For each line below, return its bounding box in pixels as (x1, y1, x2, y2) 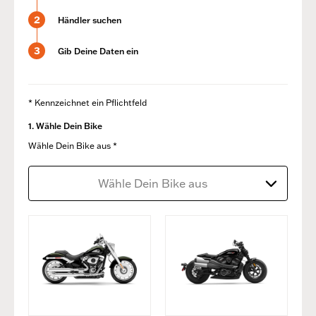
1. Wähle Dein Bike (28, 121, 102, 131)
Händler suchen (56, 15, 121, 25)
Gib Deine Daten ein (56, 46, 138, 56)
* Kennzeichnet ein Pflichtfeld (28, 97, 147, 108)
